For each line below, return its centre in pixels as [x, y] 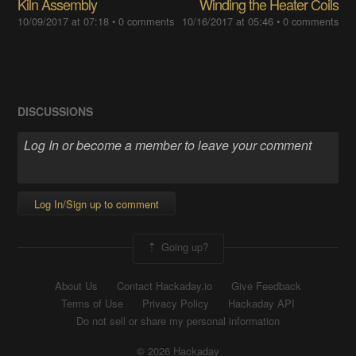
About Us [76, 286]
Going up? [183, 247]
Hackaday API [261, 304]
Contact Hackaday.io [164, 286]
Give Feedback [266, 286]
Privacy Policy [176, 304]
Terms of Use [92, 304]
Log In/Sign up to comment [97, 204]
